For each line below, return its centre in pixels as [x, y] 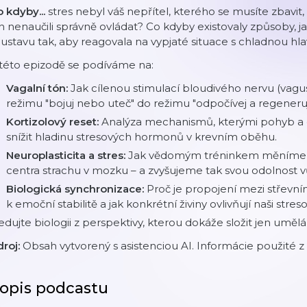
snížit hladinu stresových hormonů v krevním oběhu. [142, 137]
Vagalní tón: [38, 88]
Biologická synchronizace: [76, 189]
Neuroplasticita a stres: [67, 155]
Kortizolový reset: [54, 122]
